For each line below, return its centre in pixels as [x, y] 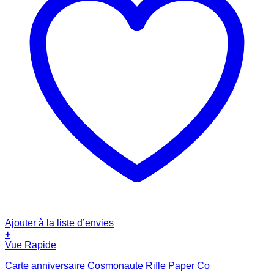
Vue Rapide [31, 245]
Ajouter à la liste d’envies [59, 223]
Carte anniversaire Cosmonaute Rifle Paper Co [107, 265]
